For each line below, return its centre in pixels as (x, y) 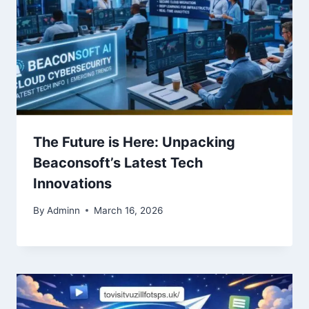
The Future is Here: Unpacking (134, 142)
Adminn (64, 210)
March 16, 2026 (129, 210)
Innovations (72, 184)
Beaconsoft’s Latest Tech (118, 163)
